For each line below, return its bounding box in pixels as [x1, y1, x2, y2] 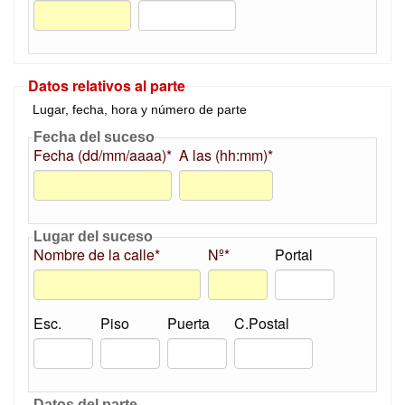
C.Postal [234, 313, 289, 334]
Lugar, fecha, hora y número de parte [33, 102, 247, 117]
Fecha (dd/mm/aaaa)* [33, 145, 172, 165]
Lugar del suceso [33, 229, 153, 244]
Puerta [167, 313, 210, 334]
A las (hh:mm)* [179, 145, 273, 165]
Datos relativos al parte [28, 75, 185, 96]
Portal [275, 244, 313, 265]
